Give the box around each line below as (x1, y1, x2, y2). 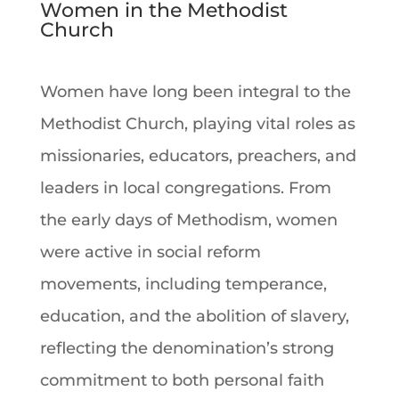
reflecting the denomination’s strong (39, 338, 334, 358)
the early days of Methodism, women (39, 209, 338, 230)
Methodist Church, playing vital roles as (39, 113, 355, 134)
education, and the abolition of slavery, (39, 305, 349, 326)
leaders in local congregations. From (39, 177, 331, 198)
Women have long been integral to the (39, 81, 351, 102)
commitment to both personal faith (39, 370, 324, 390)
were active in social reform (39, 241, 261, 262)
